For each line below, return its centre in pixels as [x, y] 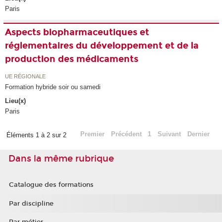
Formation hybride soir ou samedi [53, 87]
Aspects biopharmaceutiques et [77, 32]
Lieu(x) [16, 101]
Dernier [198, 134]
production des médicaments [72, 59]
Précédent [126, 134]
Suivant [169, 134]
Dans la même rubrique [61, 159]
